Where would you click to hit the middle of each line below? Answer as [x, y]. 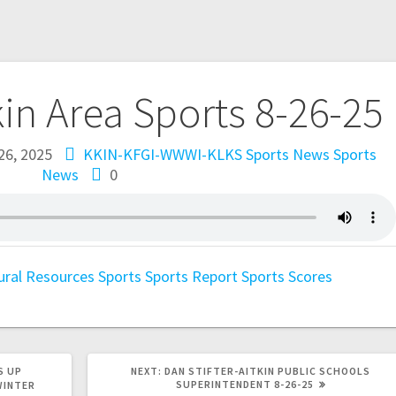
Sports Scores [287, 277]
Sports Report [192, 277]
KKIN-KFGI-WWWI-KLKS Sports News [207, 155]
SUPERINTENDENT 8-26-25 [244, 385]
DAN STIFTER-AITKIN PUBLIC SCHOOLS [268, 371]
